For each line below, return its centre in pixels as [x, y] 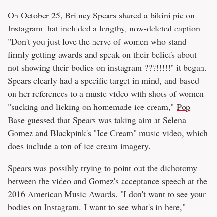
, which [195, 133]
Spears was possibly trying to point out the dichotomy [102, 168]
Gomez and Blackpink [47, 133]
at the [196, 181]
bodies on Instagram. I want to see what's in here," [97, 207]
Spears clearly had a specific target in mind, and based [103, 81]
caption [187, 28]
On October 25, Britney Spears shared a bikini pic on [101, 15]
